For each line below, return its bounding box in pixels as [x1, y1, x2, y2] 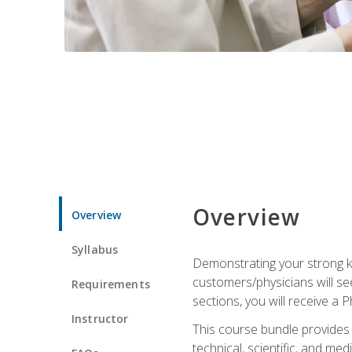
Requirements [71, 276, 150, 291]
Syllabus [71, 241, 119, 257]
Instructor [71, 310, 129, 326]
